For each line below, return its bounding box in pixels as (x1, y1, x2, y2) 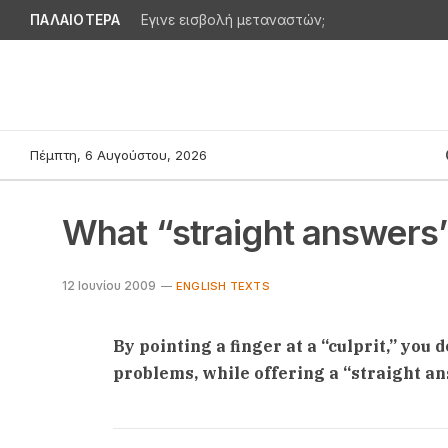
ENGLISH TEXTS (176, 279, 270, 293)
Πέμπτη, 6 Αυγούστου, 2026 (30, 146, 207, 163)
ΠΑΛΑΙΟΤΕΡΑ (30, 11, 121, 28)
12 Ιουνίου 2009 (62, 278, 156, 293)
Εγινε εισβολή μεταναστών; (140, 12, 325, 29)
